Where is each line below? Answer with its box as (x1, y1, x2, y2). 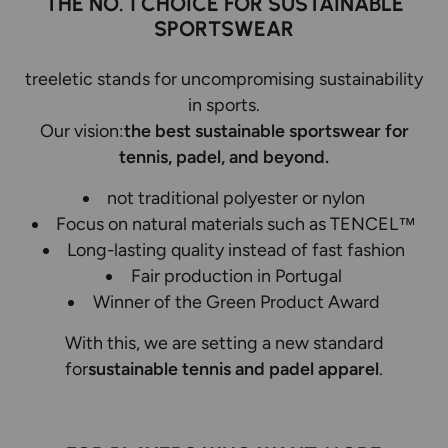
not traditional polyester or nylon (107, 186, 366, 208)
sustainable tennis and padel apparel (88, 357, 379, 379)
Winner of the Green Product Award (92, 290, 380, 312)
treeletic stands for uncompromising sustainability (25, 67, 423, 89)
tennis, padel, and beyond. (119, 145, 329, 167)
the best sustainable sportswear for (123, 119, 409, 141)
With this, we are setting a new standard (64, 331, 384, 353)
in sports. (188, 93, 260, 115)
